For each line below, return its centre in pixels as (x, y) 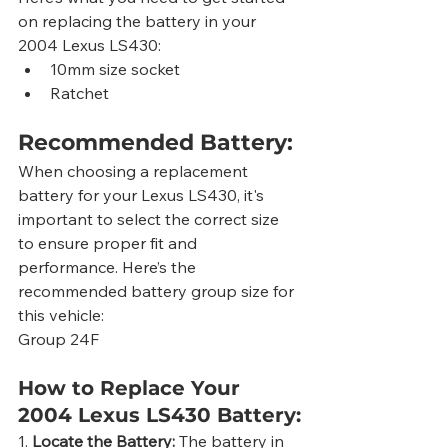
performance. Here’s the (109, 267)
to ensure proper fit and (109, 243)
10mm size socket (115, 69)
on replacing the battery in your (139, 21)
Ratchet (79, 93)
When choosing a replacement (135, 171)
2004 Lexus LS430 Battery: (159, 415)
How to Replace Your (132, 388)
